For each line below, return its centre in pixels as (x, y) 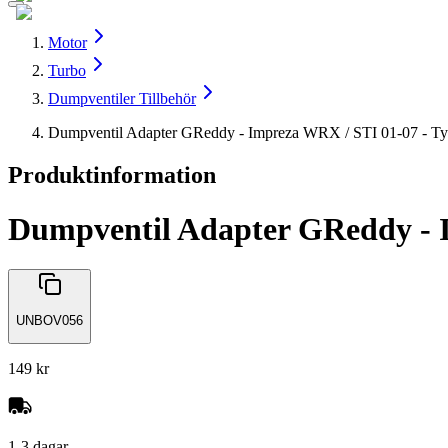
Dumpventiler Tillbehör (122, 99)
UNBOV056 (49, 320)
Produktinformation (112, 175)
